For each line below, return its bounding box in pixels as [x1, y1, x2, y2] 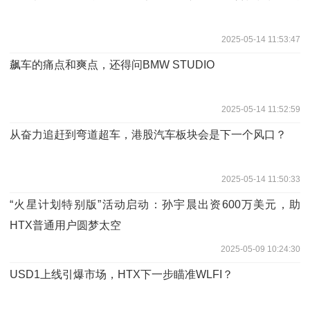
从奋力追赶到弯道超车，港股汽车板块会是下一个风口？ [10, 128, 286, 140]
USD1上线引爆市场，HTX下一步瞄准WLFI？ [10, 268, 233, 280]
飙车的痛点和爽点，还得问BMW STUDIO [10, 58, 215, 71]
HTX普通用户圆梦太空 [10, 219, 121, 231]
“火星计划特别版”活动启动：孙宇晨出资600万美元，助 [10, 198, 300, 210]
